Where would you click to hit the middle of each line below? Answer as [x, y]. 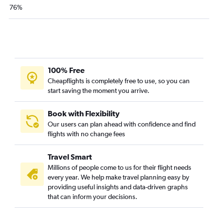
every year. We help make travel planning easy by [118, 177]
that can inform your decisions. [92, 196]
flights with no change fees [86, 134]
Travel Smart [70, 156]
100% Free [66, 70]
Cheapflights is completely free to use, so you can [119, 81]
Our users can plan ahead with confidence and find [122, 124]
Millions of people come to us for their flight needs [119, 167]
